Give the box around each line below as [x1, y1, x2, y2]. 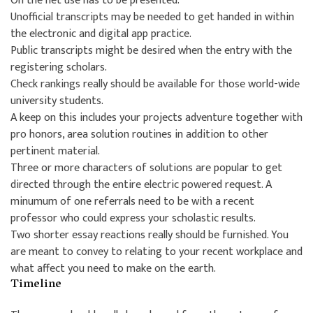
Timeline [10, 273, 61, 296]
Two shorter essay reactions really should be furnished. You [10, 225, 289, 245]
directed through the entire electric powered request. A [10, 175, 272, 194]
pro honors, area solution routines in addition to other [10, 124, 268, 144]
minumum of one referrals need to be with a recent [10, 191, 254, 211]
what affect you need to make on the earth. [10, 259, 216, 278]
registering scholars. [10, 57, 107, 77]
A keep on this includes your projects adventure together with [10, 108, 303, 127]
